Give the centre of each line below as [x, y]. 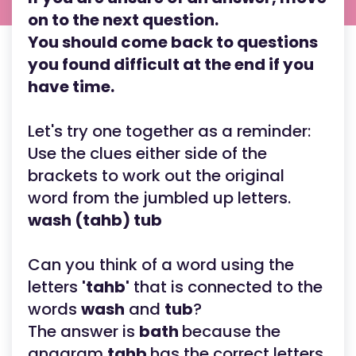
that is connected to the [226, 287]
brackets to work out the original [156, 176]
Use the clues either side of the [147, 153]
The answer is [83, 331]
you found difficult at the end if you [171, 64]
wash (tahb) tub [95, 220]
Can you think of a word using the [161, 265]
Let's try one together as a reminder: [169, 131]
